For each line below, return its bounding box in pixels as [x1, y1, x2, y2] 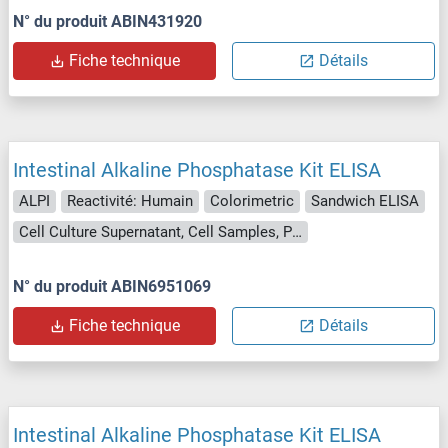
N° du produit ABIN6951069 [13, 277, 211, 297]
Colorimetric [210, 192, 294, 211]
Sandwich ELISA [311, 192, 419, 211]
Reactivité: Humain [67, 192, 193, 211]
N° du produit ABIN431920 [13, 12, 202, 32]
